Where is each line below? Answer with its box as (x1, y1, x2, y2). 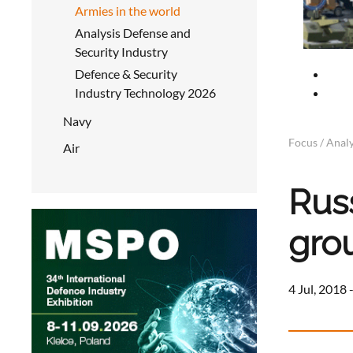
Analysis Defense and (75, 25, 191, 40)
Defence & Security (75, 66, 177, 81)
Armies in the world (75, 3, 180, 18)
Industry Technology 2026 (75, 85, 216, 100)
